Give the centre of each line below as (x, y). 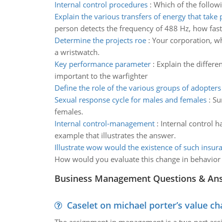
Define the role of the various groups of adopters (138, 88)
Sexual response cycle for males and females (130, 100)
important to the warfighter (101, 76)
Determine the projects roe (100, 40)
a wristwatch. (77, 52)
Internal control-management (104, 123)
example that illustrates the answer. (115, 135)
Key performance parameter (102, 64)
